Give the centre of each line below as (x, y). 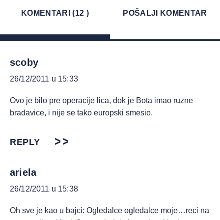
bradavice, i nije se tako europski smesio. (81, 113)
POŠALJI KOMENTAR (165, 13)
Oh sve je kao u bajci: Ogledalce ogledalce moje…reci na (110, 211)
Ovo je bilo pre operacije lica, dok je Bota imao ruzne (101, 101)
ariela (23, 173)
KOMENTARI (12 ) (55, 13)
